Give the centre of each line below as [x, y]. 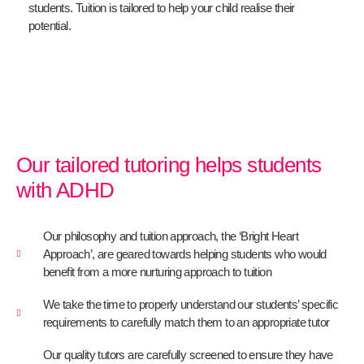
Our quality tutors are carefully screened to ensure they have [188, 355]
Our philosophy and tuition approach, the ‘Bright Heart [171, 236]
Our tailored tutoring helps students [169, 165]
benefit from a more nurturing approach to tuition [157, 272]
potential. [50, 25]
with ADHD [65, 190]
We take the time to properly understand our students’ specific [191, 304]
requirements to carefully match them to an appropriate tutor [186, 322]
